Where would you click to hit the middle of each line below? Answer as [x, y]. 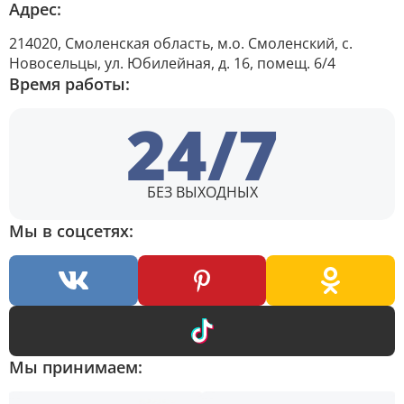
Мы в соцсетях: [71, 231]
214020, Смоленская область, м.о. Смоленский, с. [181, 43]
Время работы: [69, 84]
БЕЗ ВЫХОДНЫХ [202, 192]
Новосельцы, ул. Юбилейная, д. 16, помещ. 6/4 [172, 63]
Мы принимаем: [76, 367]
